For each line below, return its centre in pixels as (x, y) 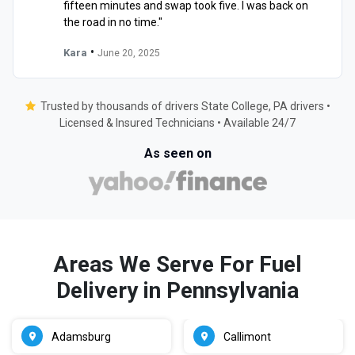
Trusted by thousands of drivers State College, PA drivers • (185, 106)
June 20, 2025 (129, 53)
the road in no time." (113, 22)
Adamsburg (81, 336)
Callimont (247, 336)
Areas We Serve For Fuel (177, 264)
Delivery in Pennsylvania (177, 290)
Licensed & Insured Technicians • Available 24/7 (177, 122)
